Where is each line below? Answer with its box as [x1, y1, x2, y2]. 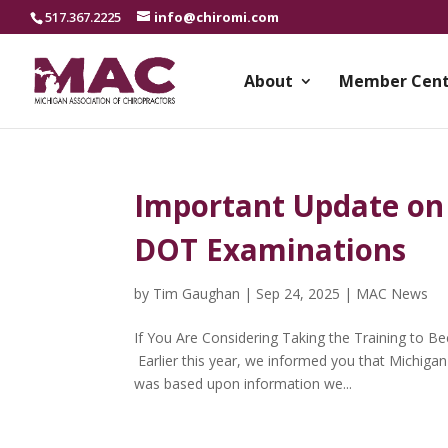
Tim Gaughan [153, 284, 241, 303]
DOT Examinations [134, 230, 407, 270]
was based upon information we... [134, 374, 353, 393]
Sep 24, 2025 [256, 284, 341, 303]
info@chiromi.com [154, 7, 279, 26]
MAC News [356, 284, 429, 303]
